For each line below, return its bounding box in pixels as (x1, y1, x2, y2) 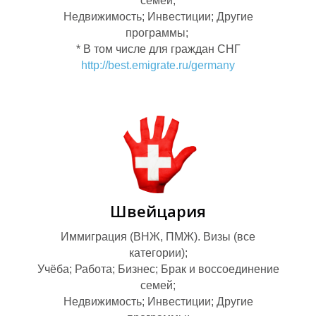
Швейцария (110, 200, 206, 222)
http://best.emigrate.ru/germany (81, 59, 235, 72)
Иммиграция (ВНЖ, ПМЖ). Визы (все (61, 231, 255, 243)
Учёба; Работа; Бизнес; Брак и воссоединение (37, 263, 279, 276)
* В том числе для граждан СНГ (75, 43, 241, 56)
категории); (128, 247, 188, 260)
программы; (125, 27, 191, 39)
